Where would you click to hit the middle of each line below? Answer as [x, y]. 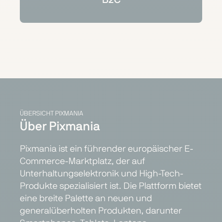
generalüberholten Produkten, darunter [101, 211]
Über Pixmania [60, 126]
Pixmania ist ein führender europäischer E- [107, 149]
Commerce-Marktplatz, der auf [83, 161]
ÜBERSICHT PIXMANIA [52, 113]
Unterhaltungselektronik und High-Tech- [102, 174]
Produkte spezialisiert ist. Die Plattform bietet [111, 186]
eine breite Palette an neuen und [86, 198]
